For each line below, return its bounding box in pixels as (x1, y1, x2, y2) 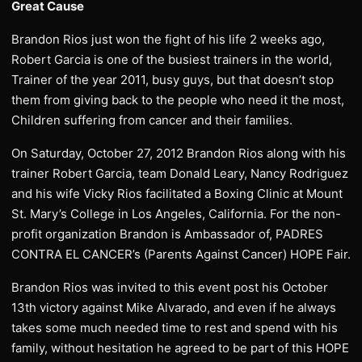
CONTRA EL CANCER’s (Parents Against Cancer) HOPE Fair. (11, 246, 351, 262)
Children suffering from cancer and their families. (11, 112, 293, 128)
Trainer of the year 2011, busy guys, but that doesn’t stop (11, 72, 334, 87)
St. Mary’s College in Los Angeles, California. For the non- (11, 206, 341, 221)
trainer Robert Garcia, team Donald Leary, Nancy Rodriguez (11, 166, 348, 181)
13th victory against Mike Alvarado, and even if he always (11, 300, 336, 315)
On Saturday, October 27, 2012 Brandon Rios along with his (11, 145, 346, 161)
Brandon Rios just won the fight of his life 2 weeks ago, (11, 32, 325, 47)
